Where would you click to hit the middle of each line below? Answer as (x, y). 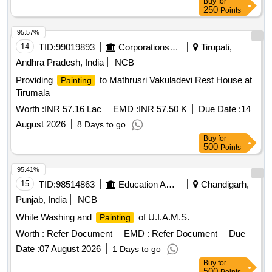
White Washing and (55, 217)
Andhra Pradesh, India (60, 63)
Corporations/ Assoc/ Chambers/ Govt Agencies (174, 47)
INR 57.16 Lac (73, 109)
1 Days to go (137, 249)
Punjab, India (41, 200)
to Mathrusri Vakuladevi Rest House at (175, 80)
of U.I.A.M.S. (163, 217)
